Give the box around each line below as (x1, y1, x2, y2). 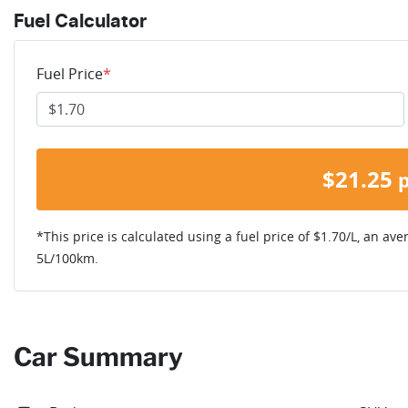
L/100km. (44, 249, 98, 267)
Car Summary (14, 341, 183, 372)
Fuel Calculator (14, 12, 147, 31)
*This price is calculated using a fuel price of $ (36, 227, 321, 245)
